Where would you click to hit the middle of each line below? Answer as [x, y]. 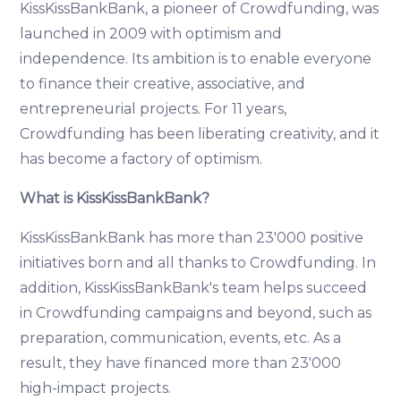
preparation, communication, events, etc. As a [181, 338]
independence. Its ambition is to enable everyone [196, 59]
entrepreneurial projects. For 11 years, [154, 109]
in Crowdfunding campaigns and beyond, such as [196, 313]
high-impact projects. [98, 388]
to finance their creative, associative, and [163, 84]
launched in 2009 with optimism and [151, 34]
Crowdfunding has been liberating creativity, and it [200, 134]
